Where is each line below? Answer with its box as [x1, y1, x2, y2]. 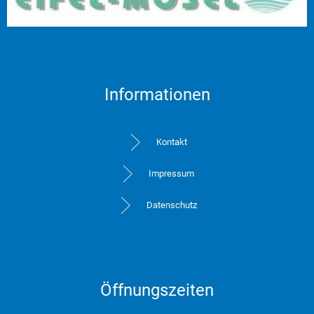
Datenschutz [146, 199, 197, 210]
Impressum [149, 168, 194, 179]
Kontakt [156, 136, 187, 147]
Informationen [104, 84, 210, 104]
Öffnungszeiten [100, 280, 214, 300]
